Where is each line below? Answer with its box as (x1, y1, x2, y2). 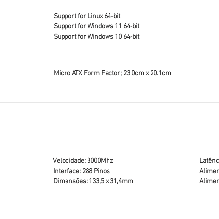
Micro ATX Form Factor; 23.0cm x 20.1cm (54, 69, 171, 78)
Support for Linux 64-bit (54, 12, 120, 21)
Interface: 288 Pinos (53, 167, 110, 175)
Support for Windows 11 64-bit (54, 22, 139, 31)
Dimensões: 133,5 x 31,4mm (53, 177, 133, 186)
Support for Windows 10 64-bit (54, 33, 139, 41)
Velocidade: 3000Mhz (53, 157, 113, 165)
